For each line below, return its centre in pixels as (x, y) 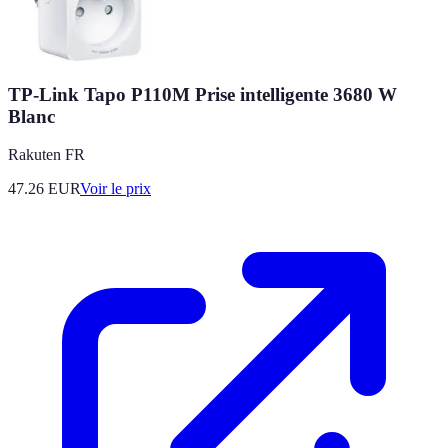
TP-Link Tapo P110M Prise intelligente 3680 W (202, 94)
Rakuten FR (46, 155)
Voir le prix (115, 189)
